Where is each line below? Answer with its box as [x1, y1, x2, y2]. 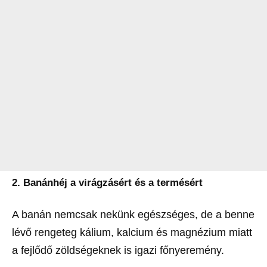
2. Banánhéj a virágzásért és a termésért [12, 177, 203, 189]
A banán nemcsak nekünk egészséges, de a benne [12, 209, 254, 221]
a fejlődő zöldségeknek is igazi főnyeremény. [12, 244, 224, 257]
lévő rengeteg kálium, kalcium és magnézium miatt [12, 226, 252, 239]
